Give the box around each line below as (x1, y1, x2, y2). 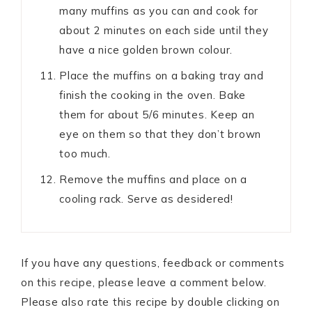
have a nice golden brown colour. (59, 43, 233, 57)
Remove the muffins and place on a (59, 173, 247, 187)
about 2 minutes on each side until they (59, 24, 269, 38)
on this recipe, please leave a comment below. (21, 276, 267, 290)
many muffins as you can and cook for (59, 4, 258, 18)
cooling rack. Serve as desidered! (59, 192, 233, 206)
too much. (59, 147, 111, 161)
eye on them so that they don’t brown (59, 127, 261, 141)
